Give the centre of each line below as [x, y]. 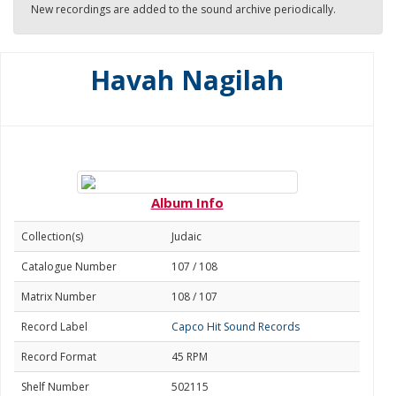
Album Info [187, 202]
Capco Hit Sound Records [236, 327]
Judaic [187, 236]
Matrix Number [59, 297]
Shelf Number [55, 387]
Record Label [54, 327]
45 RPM [190, 357]
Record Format [59, 357]
